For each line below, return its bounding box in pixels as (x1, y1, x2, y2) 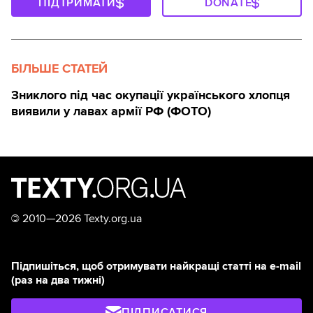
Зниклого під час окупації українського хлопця (11, 87, 290, 103)
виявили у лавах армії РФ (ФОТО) (11, 103, 211, 119)
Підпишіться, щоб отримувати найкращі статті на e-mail (11, 259, 301, 274)
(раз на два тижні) (11, 273, 105, 288)
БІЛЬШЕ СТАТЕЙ (11, 61, 108, 77)
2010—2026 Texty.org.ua (20, 212, 142, 226)
